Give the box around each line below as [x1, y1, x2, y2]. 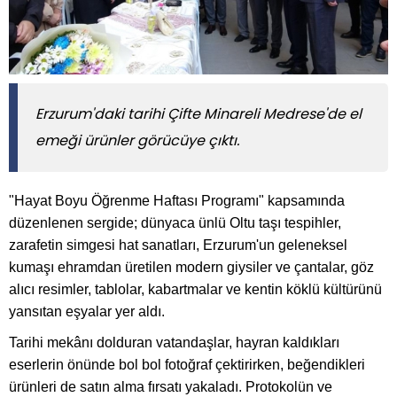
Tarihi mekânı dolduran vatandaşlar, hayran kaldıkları [9, 335, 339, 350]
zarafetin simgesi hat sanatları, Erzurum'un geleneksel [9, 237, 347, 253]
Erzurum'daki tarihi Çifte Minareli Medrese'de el [35, 104, 362, 124]
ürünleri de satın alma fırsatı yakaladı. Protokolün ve [9, 379, 332, 394]
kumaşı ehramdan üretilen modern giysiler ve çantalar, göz [9, 260, 374, 275]
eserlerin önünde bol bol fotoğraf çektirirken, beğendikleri [9, 357, 365, 372]
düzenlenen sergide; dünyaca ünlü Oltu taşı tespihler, [9, 215, 341, 230]
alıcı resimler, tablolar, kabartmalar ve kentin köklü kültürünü [9, 282, 382, 297]
